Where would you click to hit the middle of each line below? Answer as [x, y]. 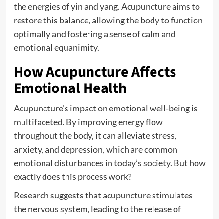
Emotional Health [70, 88]
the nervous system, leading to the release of [97, 209]
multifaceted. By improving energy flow [88, 122]
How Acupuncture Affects [95, 72]
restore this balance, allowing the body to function [108, 20]
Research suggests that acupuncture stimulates [103, 195]
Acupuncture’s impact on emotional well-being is [105, 108]
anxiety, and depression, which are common [95, 149]
